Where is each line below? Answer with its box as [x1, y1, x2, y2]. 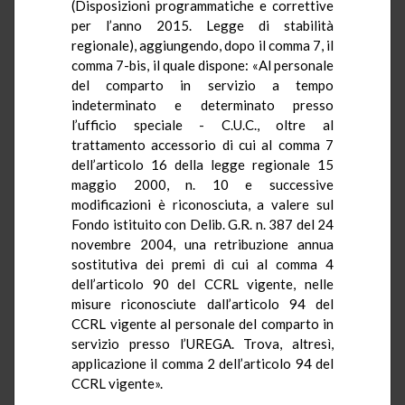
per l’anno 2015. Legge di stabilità [71, 16, 334, 33]
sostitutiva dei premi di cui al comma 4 [71, 255, 334, 272]
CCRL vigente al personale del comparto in [71, 315, 334, 332]
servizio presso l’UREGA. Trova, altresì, [71, 334, 334, 352]
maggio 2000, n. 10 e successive [71, 175, 334, 193]
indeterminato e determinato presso [71, 96, 334, 113]
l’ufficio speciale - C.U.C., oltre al [71, 116, 334, 133]
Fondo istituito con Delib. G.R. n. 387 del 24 [71, 215, 334, 232]
